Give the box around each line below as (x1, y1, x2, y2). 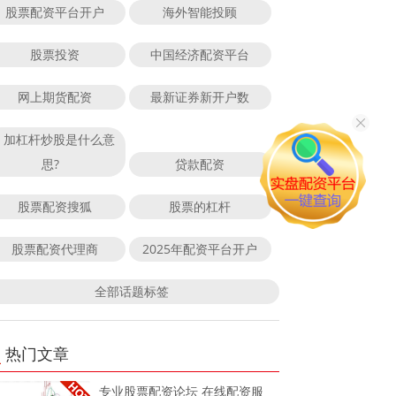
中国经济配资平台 (150, 45, 250, 63)
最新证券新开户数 (150, 88, 250, 105)
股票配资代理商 (11, 240, 98, 257)
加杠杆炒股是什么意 (3, 130, 115, 148)
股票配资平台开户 (4, 3, 104, 20)
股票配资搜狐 (17, 197, 92, 215)
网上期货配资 (17, 88, 92, 105)
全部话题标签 (94, 282, 169, 300)
